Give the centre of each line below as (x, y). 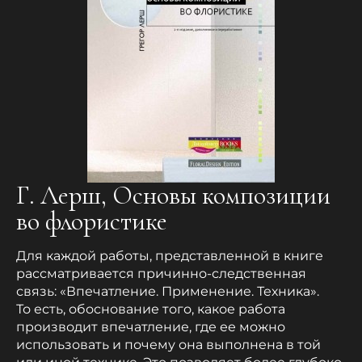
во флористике (92, 221)
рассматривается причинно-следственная (161, 274)
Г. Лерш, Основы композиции (173, 196)
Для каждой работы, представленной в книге (170, 256)
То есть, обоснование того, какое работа (151, 309)
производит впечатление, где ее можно (151, 327)
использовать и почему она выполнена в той (168, 345)
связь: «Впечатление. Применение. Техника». (168, 292)
